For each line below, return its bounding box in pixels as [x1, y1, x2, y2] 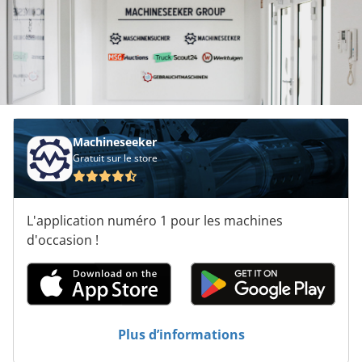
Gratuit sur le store [73, 151, 158, 166]
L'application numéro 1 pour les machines [27, 212, 283, 230]
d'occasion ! [27, 231, 99, 250]
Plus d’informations [117, 326, 245, 344]
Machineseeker [73, 134, 157, 150]
